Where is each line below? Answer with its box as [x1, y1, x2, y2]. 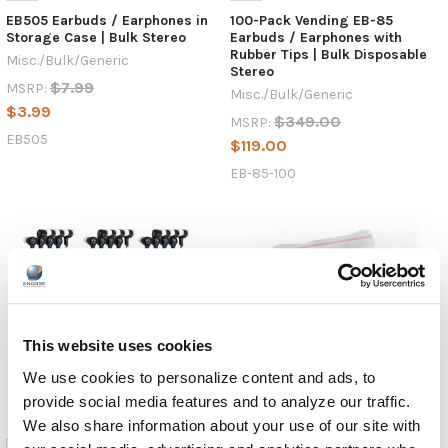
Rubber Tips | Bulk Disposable [229, 46, 427, 63]
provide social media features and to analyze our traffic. [23, 392, 411, 410]
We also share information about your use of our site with [23, 416, 421, 434]
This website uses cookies [23, 337, 213, 355]
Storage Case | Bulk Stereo [5, 29, 186, 46]
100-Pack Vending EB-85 [229, 12, 393, 29]
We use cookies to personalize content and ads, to [23, 368, 376, 386]
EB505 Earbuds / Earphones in [5, 12, 208, 29]
